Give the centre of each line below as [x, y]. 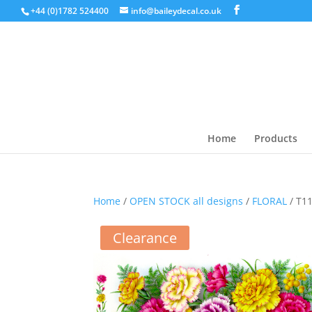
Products [275, 138]
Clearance [145, 238]
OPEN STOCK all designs [187, 201]
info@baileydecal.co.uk [176, 11]
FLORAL [270, 201]
